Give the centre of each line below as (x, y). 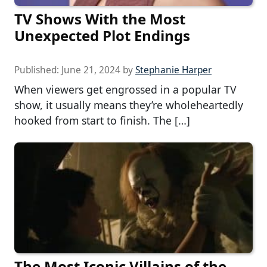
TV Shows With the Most (100, 19)
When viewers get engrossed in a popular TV (125, 90)
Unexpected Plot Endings (102, 36)
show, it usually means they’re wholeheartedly (129, 105)
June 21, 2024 (91, 70)
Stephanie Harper (173, 70)
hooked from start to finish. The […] (102, 121)
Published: (38, 70)
